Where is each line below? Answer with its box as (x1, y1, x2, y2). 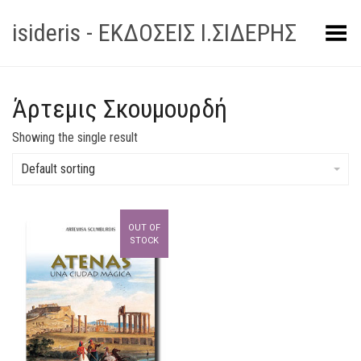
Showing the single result (12, 130, 138, 145)
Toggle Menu (276, 20, 349, 35)
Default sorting (21, 161, 95, 176)
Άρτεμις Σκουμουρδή (12, 93, 227, 124)
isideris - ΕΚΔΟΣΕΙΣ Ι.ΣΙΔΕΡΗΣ (12, 19, 297, 47)
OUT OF (128, 222, 160, 233)
